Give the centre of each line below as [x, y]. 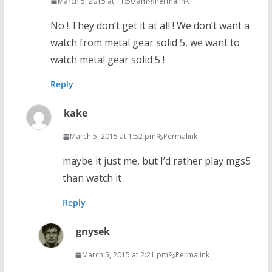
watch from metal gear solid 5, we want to [145, 43]
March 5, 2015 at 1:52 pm [113, 137]
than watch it [92, 178]
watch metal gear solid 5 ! [107, 60]
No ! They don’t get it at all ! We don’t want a [150, 26]
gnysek [93, 232]
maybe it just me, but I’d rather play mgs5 [156, 161]
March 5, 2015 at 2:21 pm [125, 255]
